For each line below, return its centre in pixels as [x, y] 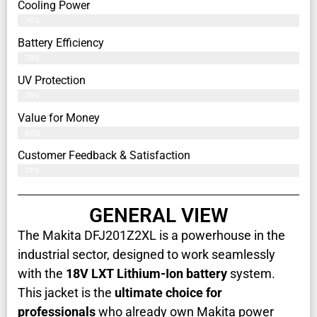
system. [251, 274]
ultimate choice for [168, 293]
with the [42, 274]
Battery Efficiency [61, 43]
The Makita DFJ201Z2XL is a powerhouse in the [151, 236]
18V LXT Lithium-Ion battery [146, 274]
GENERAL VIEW [158, 216]
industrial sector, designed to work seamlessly [146, 255]
